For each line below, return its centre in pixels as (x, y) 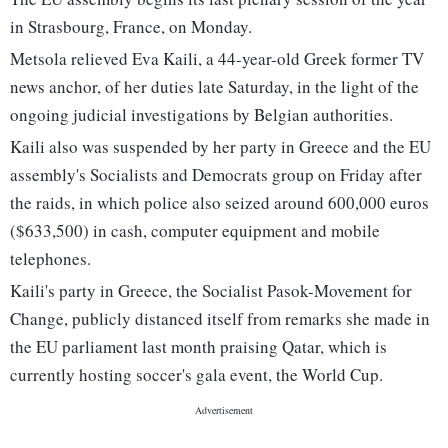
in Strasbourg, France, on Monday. (131, 27)
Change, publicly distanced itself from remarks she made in (220, 319)
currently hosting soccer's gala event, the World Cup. (196, 375)
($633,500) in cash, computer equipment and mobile (195, 231)
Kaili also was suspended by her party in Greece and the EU (220, 147)
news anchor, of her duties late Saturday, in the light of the (214, 87)
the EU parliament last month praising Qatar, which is (198, 347)
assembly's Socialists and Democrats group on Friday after (216, 175)
